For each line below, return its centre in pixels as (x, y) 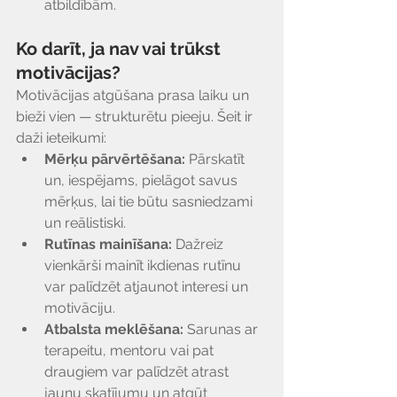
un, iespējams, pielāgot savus (143, 180)
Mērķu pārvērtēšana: (115, 159)
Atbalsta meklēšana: (114, 329)
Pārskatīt (217, 159)
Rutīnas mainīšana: (108, 244)
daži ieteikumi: (61, 138)
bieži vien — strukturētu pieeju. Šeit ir (136, 117)
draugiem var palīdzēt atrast (138, 372)
